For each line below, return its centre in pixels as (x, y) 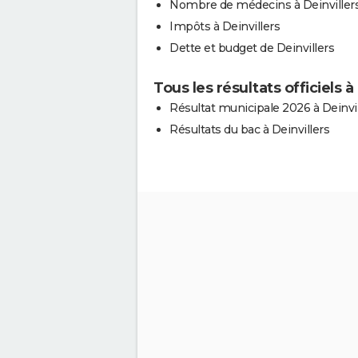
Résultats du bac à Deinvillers (249, 129)
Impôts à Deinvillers (225, 26)
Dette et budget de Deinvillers (252, 48)
